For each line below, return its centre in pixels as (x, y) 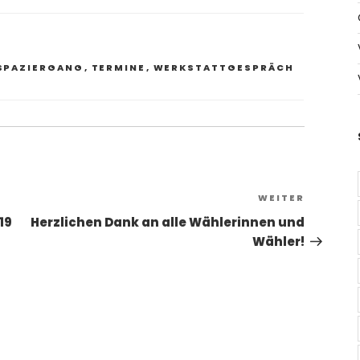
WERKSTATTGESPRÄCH (224, 68)
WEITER (281, 198)
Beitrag (330, 219)
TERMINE (119, 68)
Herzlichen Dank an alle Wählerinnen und (167, 223)
